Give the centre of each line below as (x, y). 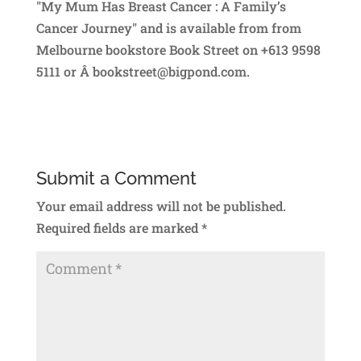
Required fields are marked (118, 227)
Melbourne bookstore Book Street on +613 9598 (178, 49)
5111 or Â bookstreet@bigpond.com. (143, 71)
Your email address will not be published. (161, 205)
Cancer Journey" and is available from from (168, 27)
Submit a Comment (116, 178)
